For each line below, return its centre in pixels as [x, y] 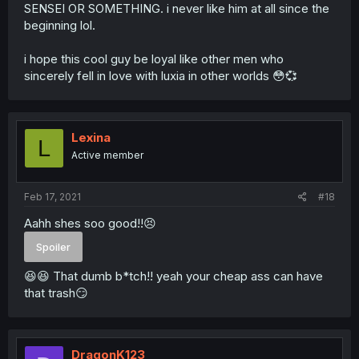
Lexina [91, 138]
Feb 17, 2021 [52, 196]
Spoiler [53, 246]
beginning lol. [60, 26]
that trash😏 [56, 293]
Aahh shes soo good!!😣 [90, 223]
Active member [107, 155]
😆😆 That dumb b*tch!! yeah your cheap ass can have [173, 276]
